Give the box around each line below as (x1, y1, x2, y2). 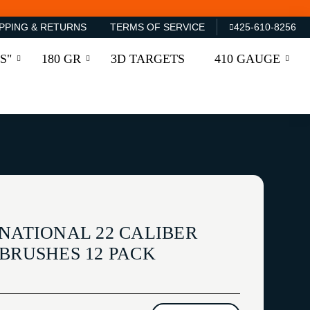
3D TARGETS (111, 51, 185, 66)
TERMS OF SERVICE (109, 21, 205, 33)
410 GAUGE (215, 51, 281, 66)
